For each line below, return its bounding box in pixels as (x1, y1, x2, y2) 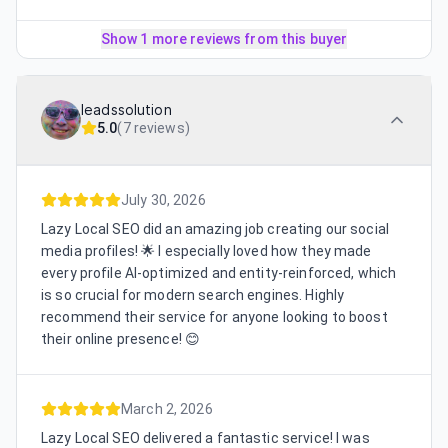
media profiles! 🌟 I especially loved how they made (41, 243, 372, 260)
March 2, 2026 (121, 401, 213, 418)
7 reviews (122, 120, 185, 137)
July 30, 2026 (121, 192, 206, 209)
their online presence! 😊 (41, 331, 201, 348)
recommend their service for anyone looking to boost (41, 309, 388, 326)
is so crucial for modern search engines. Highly (41, 287, 345, 304)
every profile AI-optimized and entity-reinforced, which (41, 265, 397, 282)
